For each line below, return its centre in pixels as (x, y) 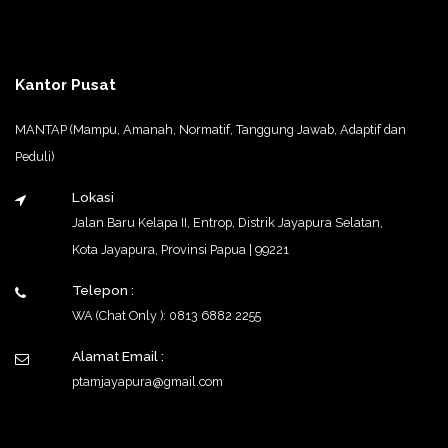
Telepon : (102, 289)
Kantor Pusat (65, 84)
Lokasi (92, 196)
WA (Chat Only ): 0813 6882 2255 (166, 315)
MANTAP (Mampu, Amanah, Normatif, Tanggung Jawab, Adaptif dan (210, 129)
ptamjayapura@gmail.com (147, 381)
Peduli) (34, 156)
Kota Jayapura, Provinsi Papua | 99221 (180, 249)
